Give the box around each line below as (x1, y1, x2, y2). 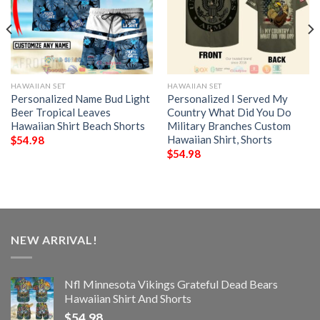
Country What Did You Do (166, 105, 291, 119)
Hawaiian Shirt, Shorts (166, 132, 272, 146)
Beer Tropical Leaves (10, 105, 111, 119)
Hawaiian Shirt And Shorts (64, 291, 191, 305)
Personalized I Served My (166, 91, 288, 105)
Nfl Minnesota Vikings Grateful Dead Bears (64, 276, 278, 291)
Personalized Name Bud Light (10, 91, 150, 105)
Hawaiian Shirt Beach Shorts (10, 119, 145, 132)
